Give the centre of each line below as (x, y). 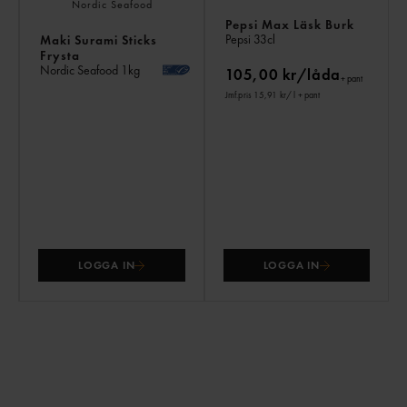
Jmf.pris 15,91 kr (255, 95)
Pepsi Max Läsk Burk (289, 25)
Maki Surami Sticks (99, 40)
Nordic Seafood (80, 70)
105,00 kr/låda (283, 75)
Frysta (60, 56)
